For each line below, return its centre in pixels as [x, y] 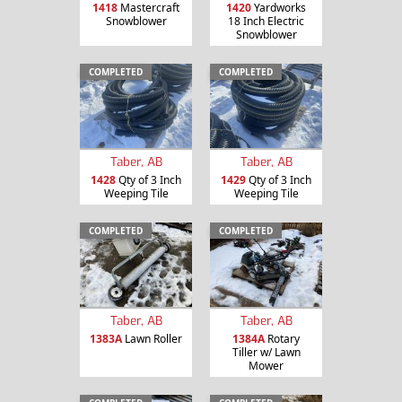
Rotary [282, 338]
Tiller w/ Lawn [266, 352]
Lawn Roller [152, 338]
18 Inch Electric [266, 22]
